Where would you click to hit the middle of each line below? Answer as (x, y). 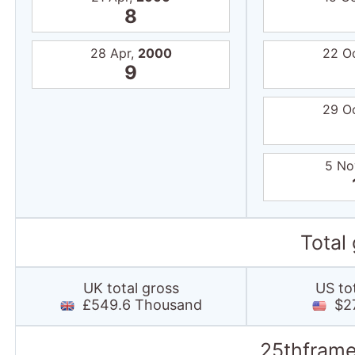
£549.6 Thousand (138, 305)
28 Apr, (114, 53)
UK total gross (131, 288)
